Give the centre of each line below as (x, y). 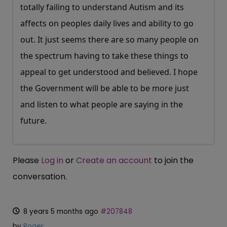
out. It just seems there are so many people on (109, 39)
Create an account (114, 160)
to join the (173, 160)
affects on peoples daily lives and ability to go (107, 23)
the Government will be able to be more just (105, 88)
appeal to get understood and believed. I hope (109, 72)
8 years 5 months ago (61, 211)
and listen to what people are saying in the (102, 104)
